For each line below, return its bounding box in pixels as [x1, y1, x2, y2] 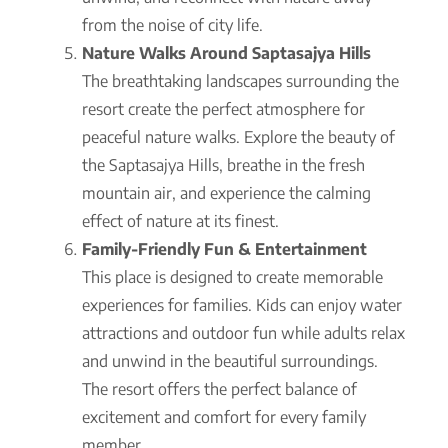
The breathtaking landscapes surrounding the [82, 70, 399, 91]
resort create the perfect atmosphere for [82, 98, 365, 119]
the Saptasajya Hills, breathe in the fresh [82, 154, 365, 175]
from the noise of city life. [82, 14, 263, 35]
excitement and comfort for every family [82, 406, 366, 427]
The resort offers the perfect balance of [82, 378, 357, 399]
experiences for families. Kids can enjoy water [82, 294, 402, 315]
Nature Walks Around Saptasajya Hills [82, 42, 371, 63]
